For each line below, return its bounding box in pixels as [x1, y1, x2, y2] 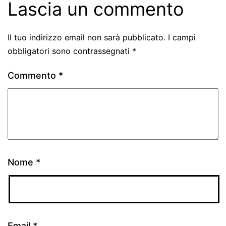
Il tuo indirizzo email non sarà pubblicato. [8, 32, 165, 42]
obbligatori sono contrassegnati [8, 45, 132, 56]
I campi [168, 32, 196, 42]
